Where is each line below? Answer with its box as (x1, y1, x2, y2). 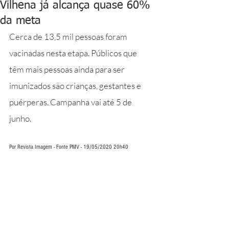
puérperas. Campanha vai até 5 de (9, 97, 133, 107)
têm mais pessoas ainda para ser (9, 64, 126, 75)
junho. (9, 113, 31, 124)
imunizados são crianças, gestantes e (9, 80, 143, 91)
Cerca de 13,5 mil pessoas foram (9, 31, 129, 42)
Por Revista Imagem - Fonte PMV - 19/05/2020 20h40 (9, 144, 128, 150)
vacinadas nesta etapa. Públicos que (9, 48, 139, 58)
